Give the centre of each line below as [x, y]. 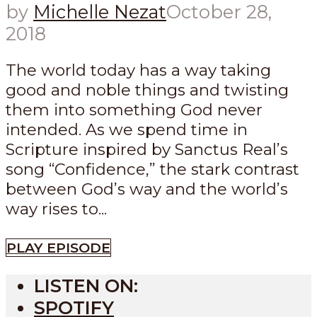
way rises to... [56, 209]
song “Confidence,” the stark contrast [152, 169]
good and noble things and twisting [147, 90]
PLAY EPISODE [58, 247]
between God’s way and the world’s [147, 189]
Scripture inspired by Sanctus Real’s [147, 150]
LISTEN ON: [86, 286]
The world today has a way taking [138, 70]
